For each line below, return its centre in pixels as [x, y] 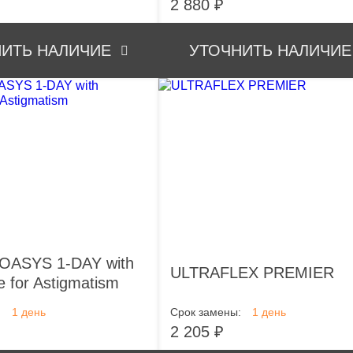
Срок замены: [206, 312]
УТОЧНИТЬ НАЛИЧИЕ [270, 50]
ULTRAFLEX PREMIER [252, 273]
